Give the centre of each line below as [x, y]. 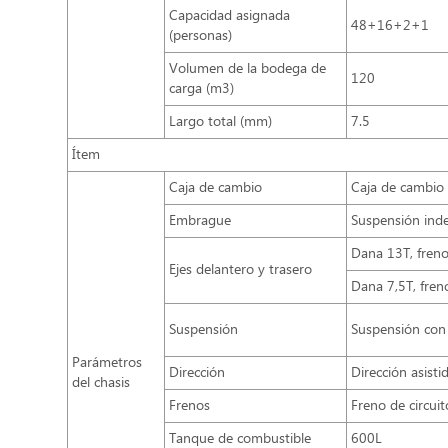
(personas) [201, 36]
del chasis [101, 383]
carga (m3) [202, 89]
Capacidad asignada [230, 16]
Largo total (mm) [221, 122]
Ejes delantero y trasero [241, 270]
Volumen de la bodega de [248, 69]
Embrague [200, 221]
